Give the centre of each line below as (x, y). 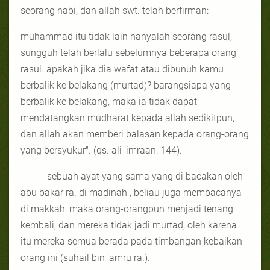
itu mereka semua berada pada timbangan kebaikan (131, 241)
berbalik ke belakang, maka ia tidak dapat (109, 101)
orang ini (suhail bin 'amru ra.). (85, 257)
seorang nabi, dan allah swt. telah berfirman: (115, 10)
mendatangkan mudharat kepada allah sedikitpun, (127, 118)
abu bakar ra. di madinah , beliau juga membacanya (131, 192)
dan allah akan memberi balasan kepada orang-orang (135, 134)
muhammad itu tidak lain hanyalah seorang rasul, (126, 36)
